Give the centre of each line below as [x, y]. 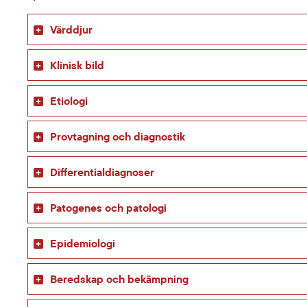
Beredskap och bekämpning [119, 279]
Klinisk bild [77, 65]
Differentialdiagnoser [102, 172]
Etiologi [69, 101]
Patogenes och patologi [108, 208]
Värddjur [71, 30]
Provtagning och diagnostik [118, 137]
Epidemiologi [83, 244]
